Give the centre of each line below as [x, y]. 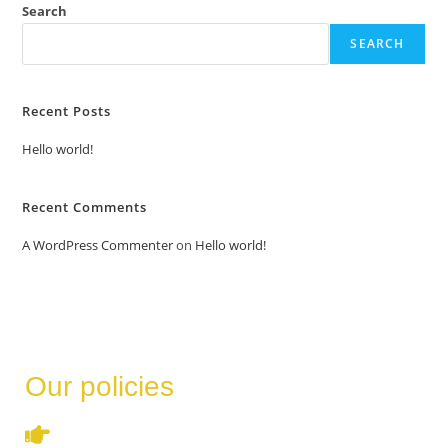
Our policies [99, 386]
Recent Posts [67, 110]
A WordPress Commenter [98, 244]
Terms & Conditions [131, 434]
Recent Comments [85, 206]
